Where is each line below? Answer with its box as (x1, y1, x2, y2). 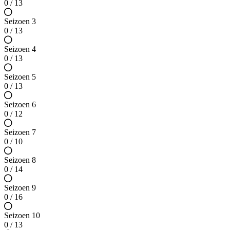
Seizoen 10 (4, 211, 40, 220)
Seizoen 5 (4, 72, 36, 82)
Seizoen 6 (4, 100, 36, 109)
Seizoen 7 (4, 128, 36, 137)
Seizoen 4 (4, 45, 36, 54)
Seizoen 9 (4, 183, 36, 193)
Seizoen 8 (4, 156, 36, 165)
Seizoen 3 (4, 17, 36, 26)
